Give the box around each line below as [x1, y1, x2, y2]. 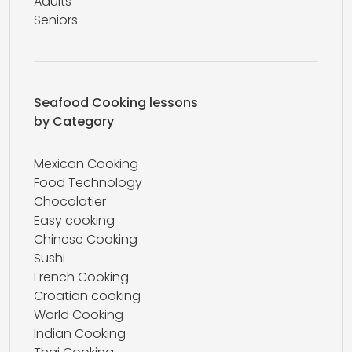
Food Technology [34, 174, 142, 192]
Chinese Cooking [34, 230, 137, 248]
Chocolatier [34, 192, 106, 211]
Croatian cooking [34, 287, 141, 305]
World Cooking [34, 306, 123, 324]
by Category [34, 112, 114, 130]
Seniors [34, 11, 78, 29]
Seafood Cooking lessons [34, 93, 198, 112]
